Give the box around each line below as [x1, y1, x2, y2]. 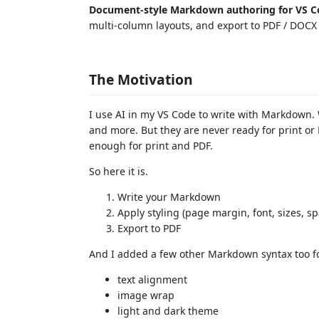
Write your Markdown [117, 189, 221, 204]
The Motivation [89, 69, 193, 89]
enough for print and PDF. [89, 138, 213, 152]
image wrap [117, 288, 174, 302]
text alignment [117, 272, 187, 286]
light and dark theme [117, 303, 219, 318]
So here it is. [89, 164, 148, 178]
